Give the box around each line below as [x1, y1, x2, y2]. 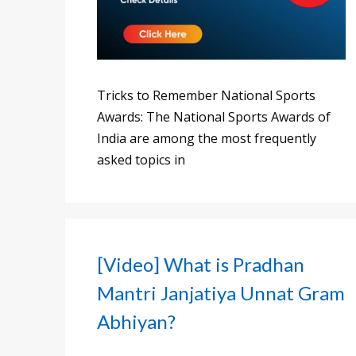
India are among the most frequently [97, 130, 316, 148]
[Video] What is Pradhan [97, 253, 304, 277]
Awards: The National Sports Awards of [97, 108, 331, 126]
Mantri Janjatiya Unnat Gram [97, 281, 345, 305]
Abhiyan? [97, 310, 176, 334]
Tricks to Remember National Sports [97, 87, 315, 105]
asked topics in [97, 151, 185, 169]
